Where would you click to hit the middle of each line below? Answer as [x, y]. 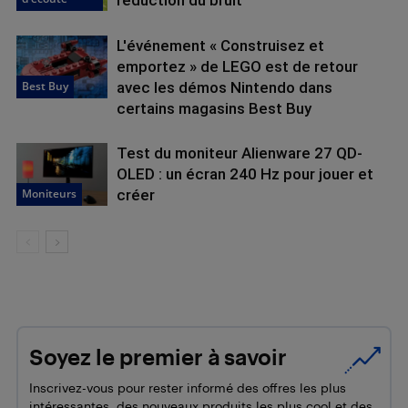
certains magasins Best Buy [214, 108]
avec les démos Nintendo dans [224, 87]
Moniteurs [49, 193]
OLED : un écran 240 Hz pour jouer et [245, 174]
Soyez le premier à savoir [158, 357]
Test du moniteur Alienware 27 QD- [240, 153]
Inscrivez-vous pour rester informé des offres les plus [188, 388]
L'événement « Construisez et [220, 46]
